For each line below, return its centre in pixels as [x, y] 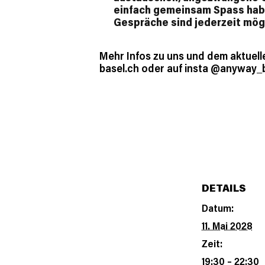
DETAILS [224, 187]
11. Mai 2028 [227, 225]
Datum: [218, 207]
